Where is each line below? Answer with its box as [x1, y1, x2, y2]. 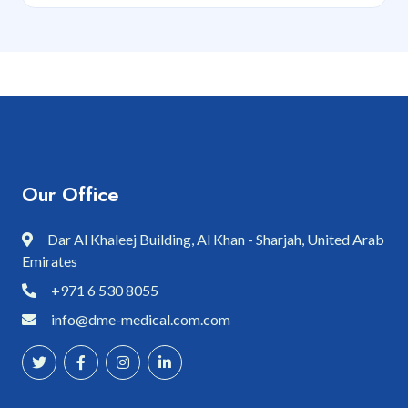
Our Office [22, 179, 119, 209]
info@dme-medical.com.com [51, 310, 230, 328]
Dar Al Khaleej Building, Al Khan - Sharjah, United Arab [47, 229, 384, 248]
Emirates [22, 251, 77, 270]
